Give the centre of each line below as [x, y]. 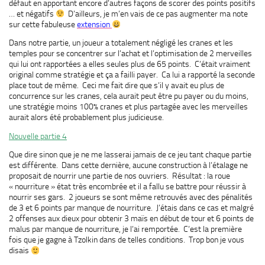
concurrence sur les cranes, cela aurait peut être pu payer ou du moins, [129, 96]
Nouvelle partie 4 [38, 136]
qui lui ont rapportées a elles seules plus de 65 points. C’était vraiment [130, 64]
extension [94, 24]
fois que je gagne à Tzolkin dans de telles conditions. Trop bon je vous [127, 240]
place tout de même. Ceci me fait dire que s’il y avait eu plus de [117, 85]
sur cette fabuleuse [43, 24]
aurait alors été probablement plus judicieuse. [86, 117]
